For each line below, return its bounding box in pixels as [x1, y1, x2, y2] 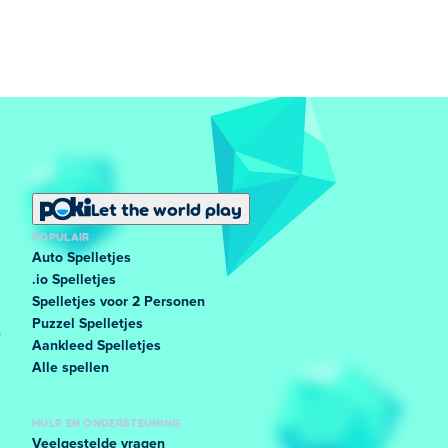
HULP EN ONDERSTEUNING [32, 415, 181, 429]
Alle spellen [32, 361, 109, 375]
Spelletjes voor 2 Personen [32, 295, 205, 309]
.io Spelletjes [32, 273, 116, 287]
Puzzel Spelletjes [32, 317, 143, 331]
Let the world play [91, 198, 242, 220]
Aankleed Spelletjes [32, 339, 161, 353]
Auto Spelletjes [32, 251, 131, 265]
